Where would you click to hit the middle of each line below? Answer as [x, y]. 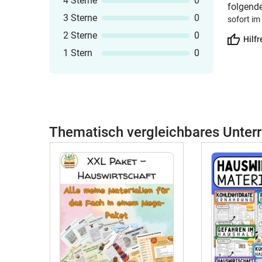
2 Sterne [80, 35]
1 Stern [78, 53]
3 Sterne [80, 18]
